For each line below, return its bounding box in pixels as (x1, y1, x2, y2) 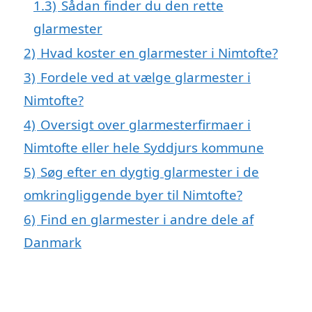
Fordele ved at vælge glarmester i (40, 68, 251, 86)
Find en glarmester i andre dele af (40, 210, 253, 228)
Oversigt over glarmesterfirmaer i (40, 115, 251, 133)
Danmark (24, 233, 81, 251)
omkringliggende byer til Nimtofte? (24, 185, 242, 203)
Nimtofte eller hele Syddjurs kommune (24, 138, 264, 156)
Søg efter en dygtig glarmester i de (40, 162, 259, 180)
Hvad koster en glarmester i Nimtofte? (40, 43, 278, 61)
